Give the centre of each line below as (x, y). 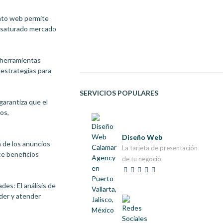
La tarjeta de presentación (160, 148)
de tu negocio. (142, 159)
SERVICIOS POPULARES (119, 93)
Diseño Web (142, 137)
